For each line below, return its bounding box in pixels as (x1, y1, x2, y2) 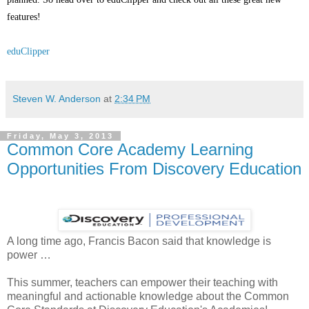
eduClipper (7, 46, 50, 57)
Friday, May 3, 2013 (7, 132, 114, 141)
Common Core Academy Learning (7, 140, 253, 159)
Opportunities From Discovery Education (7, 159, 301, 179)
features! (7, 12, 41, 23)
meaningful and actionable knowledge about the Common (7, 290, 289, 302)
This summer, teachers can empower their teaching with (7, 277, 278, 288)
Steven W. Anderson (12, 93, 101, 105)
